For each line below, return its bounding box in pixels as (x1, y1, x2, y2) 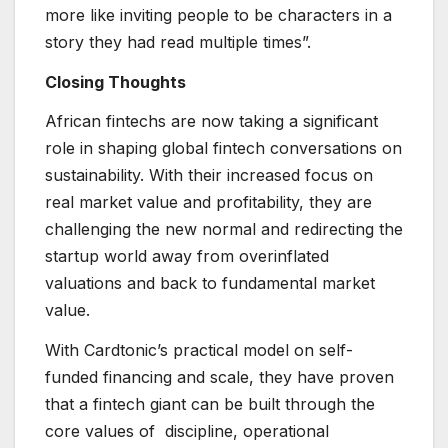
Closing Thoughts (45, 71, 186, 92)
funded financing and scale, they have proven (45, 367, 394, 388)
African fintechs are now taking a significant (45, 111, 378, 132)
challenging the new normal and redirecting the (45, 219, 403, 240)
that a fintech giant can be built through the (45, 394, 375, 415)
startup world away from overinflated (45, 246, 329, 267)
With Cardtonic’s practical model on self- (45, 340, 353, 361)
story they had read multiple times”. (45, 31, 311, 52)
